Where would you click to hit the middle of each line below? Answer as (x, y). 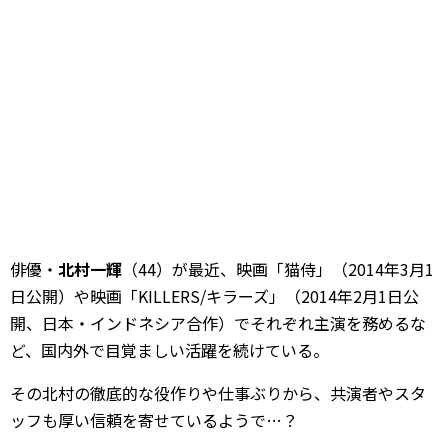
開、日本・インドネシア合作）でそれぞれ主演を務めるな (218, 323)
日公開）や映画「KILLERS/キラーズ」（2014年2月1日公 (214, 296)
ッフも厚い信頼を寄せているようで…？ (154, 420)
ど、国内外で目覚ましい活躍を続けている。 (169, 350)
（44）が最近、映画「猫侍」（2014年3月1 (278, 269)
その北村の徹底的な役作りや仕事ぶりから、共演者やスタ (218, 393)
